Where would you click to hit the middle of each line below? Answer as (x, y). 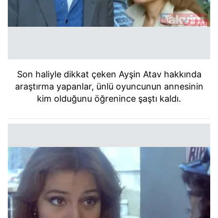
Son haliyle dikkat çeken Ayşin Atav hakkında (109, 74)
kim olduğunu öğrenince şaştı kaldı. (109, 99)
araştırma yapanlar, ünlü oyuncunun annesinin (109, 86)
